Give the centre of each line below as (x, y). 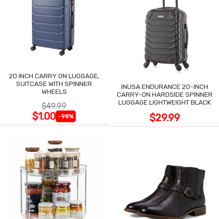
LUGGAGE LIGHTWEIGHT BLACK (165, 102)
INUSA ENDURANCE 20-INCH (165, 87)
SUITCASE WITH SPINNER (54, 84)
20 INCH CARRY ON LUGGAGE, (54, 76)
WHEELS (54, 92)
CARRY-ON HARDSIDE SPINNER (165, 95)
